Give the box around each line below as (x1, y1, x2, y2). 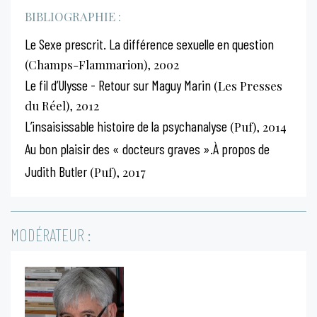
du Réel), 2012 (25, 97, 99, 113)
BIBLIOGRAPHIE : (25, 8, 121, 24)
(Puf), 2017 (87, 163, 146, 180)
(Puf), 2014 (227, 118, 287, 134)
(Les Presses (211, 77, 282, 93)
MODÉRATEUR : (11, 224, 91, 245)
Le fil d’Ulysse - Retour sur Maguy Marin (25, 76, 211, 93)
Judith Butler (25, 162, 87, 180)
